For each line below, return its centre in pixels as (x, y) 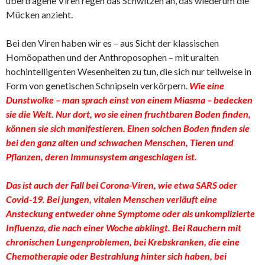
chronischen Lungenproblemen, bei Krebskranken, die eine (123, 242)
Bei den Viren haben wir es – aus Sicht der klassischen (112, 43)
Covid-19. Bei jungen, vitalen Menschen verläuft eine (112, 199)
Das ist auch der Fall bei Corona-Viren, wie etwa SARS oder (122, 185)
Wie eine (207, 85)
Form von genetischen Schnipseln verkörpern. (98, 85)
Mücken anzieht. (39, 14)
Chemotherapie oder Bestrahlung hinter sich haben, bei (116, 256)
